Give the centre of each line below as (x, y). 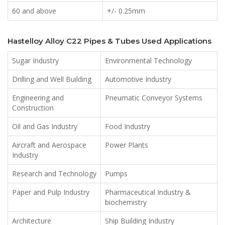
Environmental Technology (148, 61)
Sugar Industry (35, 61)
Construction (33, 108)
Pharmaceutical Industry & (148, 192)
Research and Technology (54, 174)
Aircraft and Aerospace (49, 145)
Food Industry (128, 127)
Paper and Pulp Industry (51, 192)
